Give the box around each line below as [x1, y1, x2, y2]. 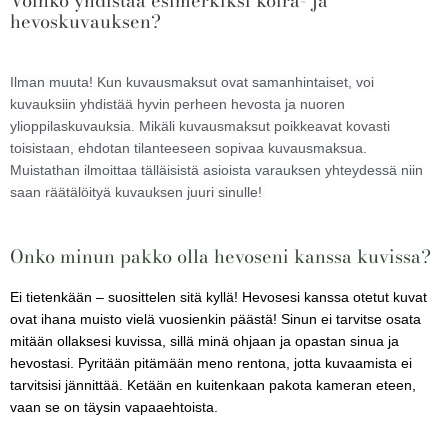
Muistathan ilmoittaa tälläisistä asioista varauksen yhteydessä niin [10, 162, 423, 178]
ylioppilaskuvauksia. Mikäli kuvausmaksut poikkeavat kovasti [10, 118, 390, 134]
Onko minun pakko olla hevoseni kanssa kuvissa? [10, 241, 431, 270]
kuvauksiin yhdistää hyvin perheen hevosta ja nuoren [10, 96, 345, 112]
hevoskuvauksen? [10, 6, 161, 35]
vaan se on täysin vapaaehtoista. [10, 399, 222, 415]
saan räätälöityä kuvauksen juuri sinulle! [10, 184, 266, 200]
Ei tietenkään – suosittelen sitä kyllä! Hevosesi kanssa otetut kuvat [10, 289, 427, 305]
